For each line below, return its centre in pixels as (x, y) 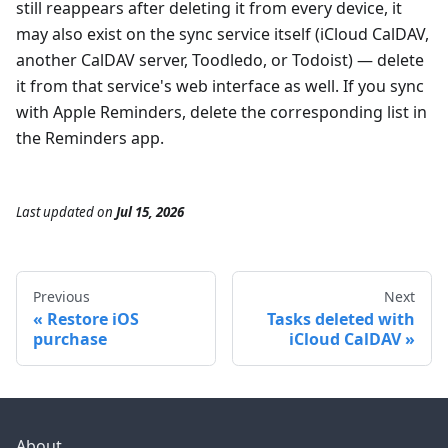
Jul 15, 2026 (150, 212)
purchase (70, 339)
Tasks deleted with (341, 319)
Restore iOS (93, 319)
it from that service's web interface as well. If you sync (220, 86)
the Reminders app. (90, 138)
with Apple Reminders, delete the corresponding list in (221, 112)
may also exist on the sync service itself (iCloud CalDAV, (222, 34)
